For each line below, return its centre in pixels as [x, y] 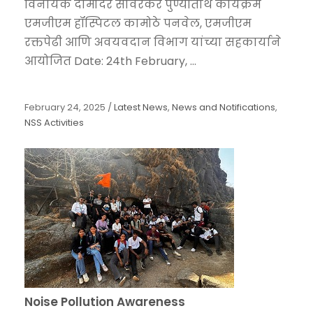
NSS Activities [54, 123]
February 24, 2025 [65, 108]
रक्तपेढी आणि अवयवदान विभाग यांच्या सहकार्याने [153, 43]
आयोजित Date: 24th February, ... [110, 61]
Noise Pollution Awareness [105, 302]
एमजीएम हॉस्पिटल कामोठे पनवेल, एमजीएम [138, 24]
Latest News [141, 108]
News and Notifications [224, 108]
